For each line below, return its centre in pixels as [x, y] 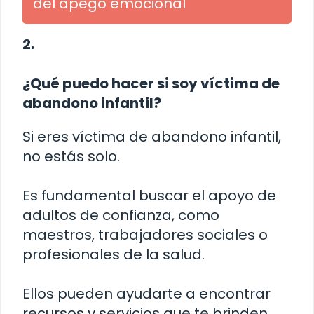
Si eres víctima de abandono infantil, [152, 137]
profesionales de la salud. [114, 255]
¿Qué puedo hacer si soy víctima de [151, 84]
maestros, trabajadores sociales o [145, 235]
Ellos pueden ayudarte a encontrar [146, 294]
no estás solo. [71, 157]
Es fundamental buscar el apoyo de [149, 196]
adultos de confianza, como [121, 216]
